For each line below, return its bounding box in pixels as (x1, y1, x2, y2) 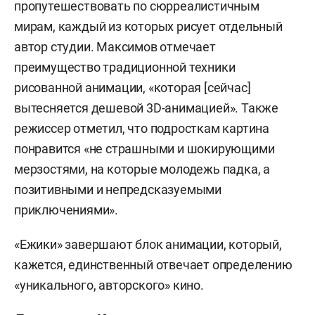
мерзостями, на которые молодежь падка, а (14, 161, 270, 176)
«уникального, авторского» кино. (14, 277, 204, 292)
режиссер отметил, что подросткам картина (14, 120, 269, 136)
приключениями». (14, 202, 119, 217)
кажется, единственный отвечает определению (14, 257, 292, 272)
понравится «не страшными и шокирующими (14, 141, 275, 156)
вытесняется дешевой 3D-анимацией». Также (14, 100, 279, 115)
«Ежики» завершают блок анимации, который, (14, 236, 282, 252)
